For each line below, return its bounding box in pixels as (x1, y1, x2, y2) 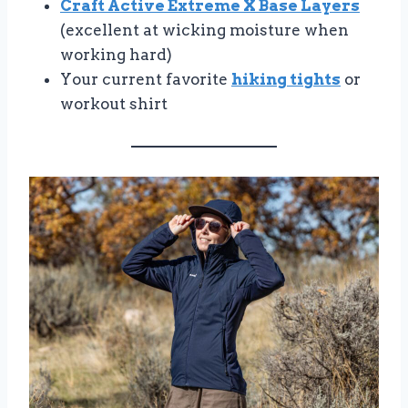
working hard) (60, 45, 172, 64)
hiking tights (231, 69, 341, 88)
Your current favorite (60, 69, 231, 88)
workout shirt (60, 94, 168, 113)
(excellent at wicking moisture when (60, 20, 349, 39)
